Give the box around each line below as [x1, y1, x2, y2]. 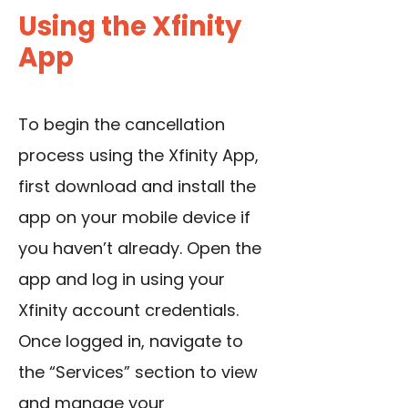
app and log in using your [18, 268, 225, 291]
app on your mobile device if [18, 206, 250, 229]
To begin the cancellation [18, 113, 225, 137]
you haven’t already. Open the [18, 237, 261, 260]
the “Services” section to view [18, 361, 258, 384]
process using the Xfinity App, [18, 144, 259, 168]
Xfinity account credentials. [18, 299, 239, 322]
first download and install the [18, 175, 256, 199]
